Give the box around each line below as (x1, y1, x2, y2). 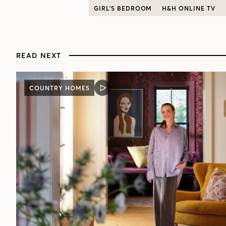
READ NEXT (16, 51, 62, 61)
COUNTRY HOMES (29, 84, 90, 92)
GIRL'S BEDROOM (94, 4, 152, 12)
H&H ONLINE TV (162, 4, 215, 12)
